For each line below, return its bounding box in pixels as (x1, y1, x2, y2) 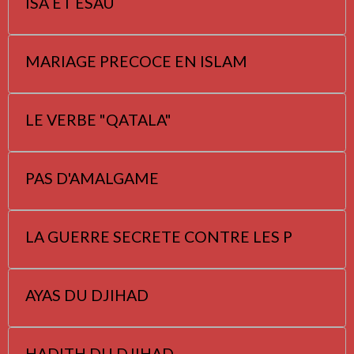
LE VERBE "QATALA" (25, 110, 171, 129)
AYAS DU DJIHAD (25, 285, 149, 304)
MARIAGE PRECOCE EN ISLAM (25, 51, 247, 70)
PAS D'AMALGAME (25, 168, 159, 187)
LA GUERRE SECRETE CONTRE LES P (25, 227, 292, 246)
